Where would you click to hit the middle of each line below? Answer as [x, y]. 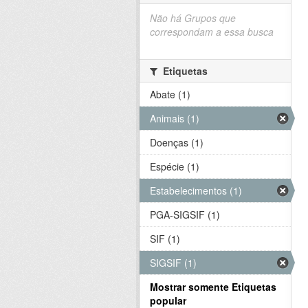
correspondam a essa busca [212, 31]
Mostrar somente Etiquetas [213, 286]
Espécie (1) [175, 166]
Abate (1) [170, 94]
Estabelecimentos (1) [196, 190]
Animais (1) [175, 118]
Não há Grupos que [193, 18]
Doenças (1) [177, 142]
